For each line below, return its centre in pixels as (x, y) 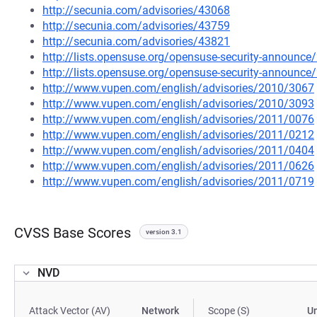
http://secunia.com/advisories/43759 (136, 26)
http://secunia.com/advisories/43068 (136, 10)
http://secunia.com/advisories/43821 (136, 41)
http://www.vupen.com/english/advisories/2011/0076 (178, 119)
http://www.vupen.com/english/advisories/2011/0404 (178, 150)
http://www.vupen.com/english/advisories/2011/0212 (178, 135)
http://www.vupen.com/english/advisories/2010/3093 (178, 104)
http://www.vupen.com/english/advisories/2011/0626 (178, 166)
